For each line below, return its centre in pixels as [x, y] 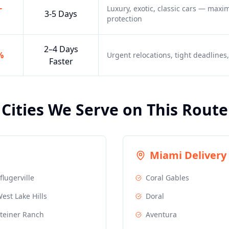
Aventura [161, 214]
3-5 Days [61, 14]
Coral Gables [167, 178]
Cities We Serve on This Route [114, 110]
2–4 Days [61, 49]
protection [124, 19]
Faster [61, 61]
